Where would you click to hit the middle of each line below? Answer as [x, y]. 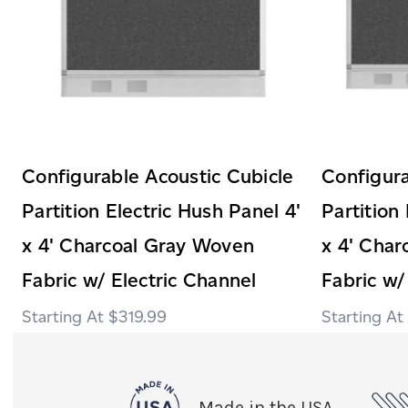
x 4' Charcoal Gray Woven [138, 245]
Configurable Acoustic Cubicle [158, 176]
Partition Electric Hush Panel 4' [161, 210]
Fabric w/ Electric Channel [139, 280]
